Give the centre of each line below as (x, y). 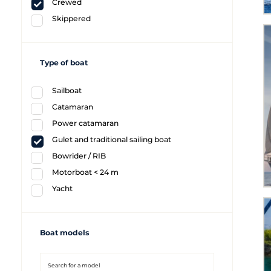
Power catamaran (85, 123)
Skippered (71, 18)
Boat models (65, 233)
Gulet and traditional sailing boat (112, 139)
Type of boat (64, 63)
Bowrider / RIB (79, 156)
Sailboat (67, 90)
